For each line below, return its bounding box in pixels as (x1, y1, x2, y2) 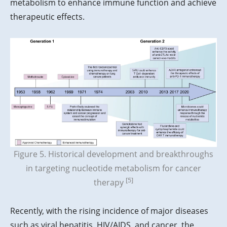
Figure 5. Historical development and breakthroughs (14, 148, 213, 160)
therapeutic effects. (10, 11, 85, 23)
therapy (94, 177, 126, 188)
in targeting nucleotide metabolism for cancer (26, 163, 201, 174)
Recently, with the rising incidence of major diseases (10, 205, 208, 217)
